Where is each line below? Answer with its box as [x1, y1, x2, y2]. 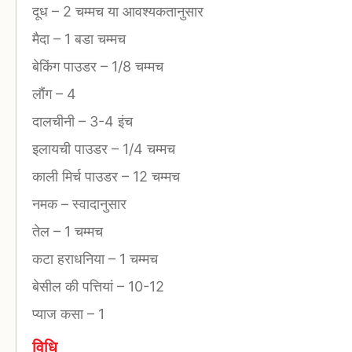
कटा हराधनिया [32, 250, 108, 267]
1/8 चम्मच [108, 57, 163, 75]
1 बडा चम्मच [60, 30, 126, 47]
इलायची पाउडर [32, 140, 112, 157]
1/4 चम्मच [119, 140, 175, 157]
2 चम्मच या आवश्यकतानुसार [59, 2, 203, 20]
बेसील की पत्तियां [32, 277, 117, 295]
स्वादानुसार [68, 195, 126, 212]
